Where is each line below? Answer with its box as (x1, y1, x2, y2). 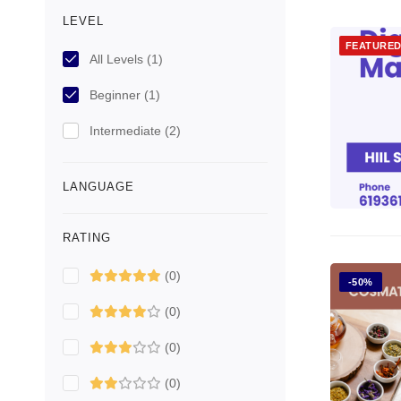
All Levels (90, 52, 147, 66)
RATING (63, 231, 111, 244)
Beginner (90, 88, 144, 102)
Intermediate (90, 124, 165, 138)
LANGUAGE (63, 180, 134, 193)
